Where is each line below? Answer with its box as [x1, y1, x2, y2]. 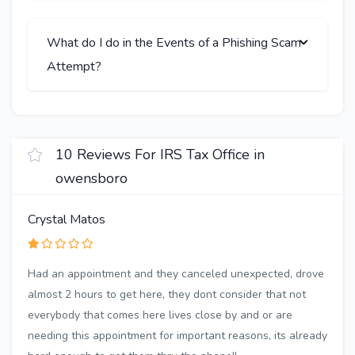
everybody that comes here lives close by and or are [28, 307, 292, 323]
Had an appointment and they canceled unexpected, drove [28, 266, 324, 282]
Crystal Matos [28, 211, 105, 229]
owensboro [55, 169, 128, 189]
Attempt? [47, 58, 101, 76]
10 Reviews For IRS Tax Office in [55, 145, 265, 165]
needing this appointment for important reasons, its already [28, 328, 327, 344]
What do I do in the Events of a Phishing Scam [47, 34, 301, 52]
